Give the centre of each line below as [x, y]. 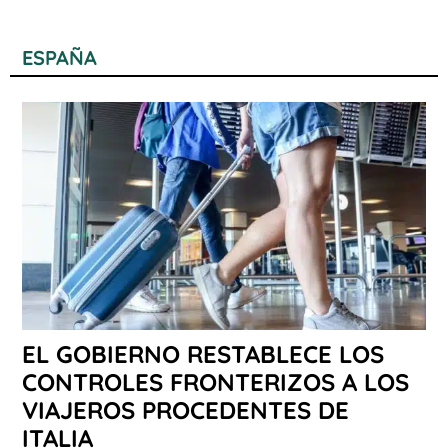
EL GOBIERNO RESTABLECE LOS [203, 353]
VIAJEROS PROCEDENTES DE [185, 409]
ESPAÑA [59, 58]
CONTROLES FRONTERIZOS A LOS [215, 381]
